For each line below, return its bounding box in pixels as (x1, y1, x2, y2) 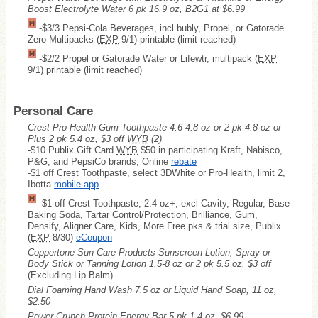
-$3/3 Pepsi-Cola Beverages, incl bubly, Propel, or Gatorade (36, 22, 284, 33)
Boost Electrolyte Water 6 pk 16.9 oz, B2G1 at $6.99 (28, 3, 245, 14)
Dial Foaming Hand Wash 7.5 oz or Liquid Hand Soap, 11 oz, (28, 284, 277, 295)
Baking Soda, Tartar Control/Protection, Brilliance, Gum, (28, 209, 258, 220)
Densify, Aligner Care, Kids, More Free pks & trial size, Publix (28, 220, 281, 231)
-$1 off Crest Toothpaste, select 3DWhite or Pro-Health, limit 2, (28, 167, 285, 178)
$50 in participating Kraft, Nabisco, (138, 144, 283, 155)
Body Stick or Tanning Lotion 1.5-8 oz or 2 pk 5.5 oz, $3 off (28, 258, 271, 269)
